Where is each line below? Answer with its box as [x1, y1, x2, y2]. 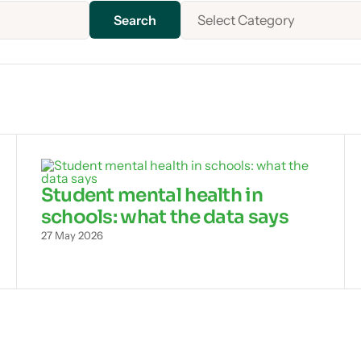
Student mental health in [40, 182, 263, 207]
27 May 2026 [40, 228, 103, 242]
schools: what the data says [40, 204, 288, 229]
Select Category [197, 11, 295, 28]
